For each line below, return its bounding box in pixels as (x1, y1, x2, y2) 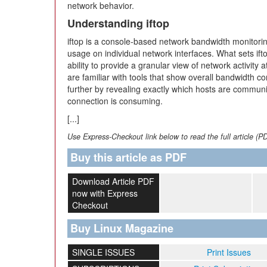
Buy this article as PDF (70, 150, 187, 165)
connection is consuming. (67, 95, 163, 107)
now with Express (72, 187, 138, 199)
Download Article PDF (72, 175, 154, 187)
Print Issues (207, 246, 251, 258)
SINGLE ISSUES (72, 246, 135, 258)
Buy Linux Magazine (70, 221, 173, 236)
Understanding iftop (67, 15, 169, 31)
